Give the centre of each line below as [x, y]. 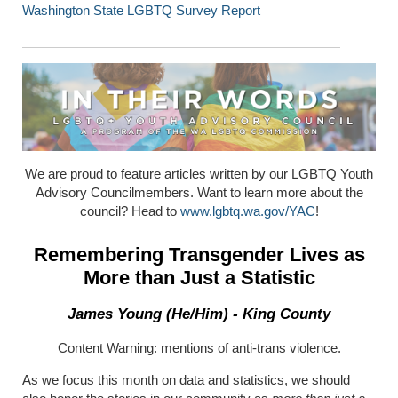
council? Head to [130, 211]
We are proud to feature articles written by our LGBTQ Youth [199, 174]
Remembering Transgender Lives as [199, 255]
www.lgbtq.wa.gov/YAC [247, 211]
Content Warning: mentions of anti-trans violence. [199, 348]
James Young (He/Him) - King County [199, 314]
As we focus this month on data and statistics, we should [186, 380]
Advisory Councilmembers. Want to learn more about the [199, 193]
